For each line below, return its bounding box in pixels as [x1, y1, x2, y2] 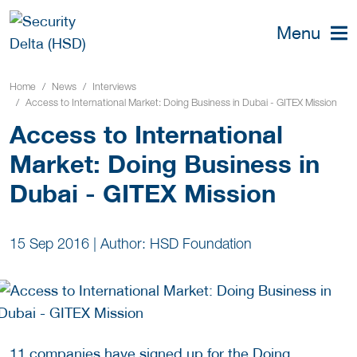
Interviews [92, 80, 136, 92]
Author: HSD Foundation [100, 235, 252, 253]
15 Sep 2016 [10, 235, 89, 253]
